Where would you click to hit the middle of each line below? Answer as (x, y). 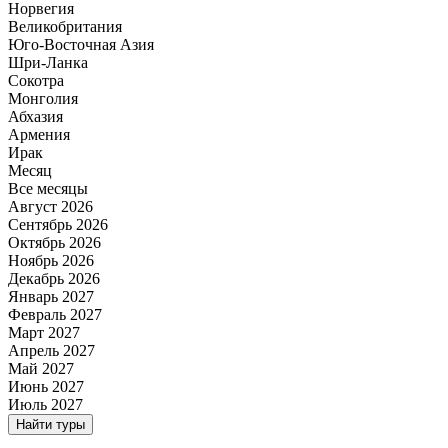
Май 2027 (41, 368)
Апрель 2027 (51, 350)
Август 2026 (50, 206)
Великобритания (65, 26)
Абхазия (35, 116)
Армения (39, 134)
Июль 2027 (45, 404)
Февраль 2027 (55, 314)
